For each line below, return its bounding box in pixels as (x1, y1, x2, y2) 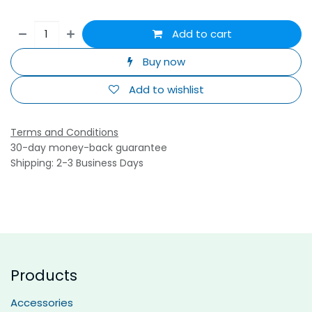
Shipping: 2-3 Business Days (10, 156, 143, 170)
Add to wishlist (128, 82, 204, 97)
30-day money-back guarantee (10, 141, 167, 155)
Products (10, 265, 77, 286)
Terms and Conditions (10, 125, 118, 139)
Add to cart (169, 26, 232, 41)
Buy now (139, 54, 185, 69)
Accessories (10, 295, 73, 311)
